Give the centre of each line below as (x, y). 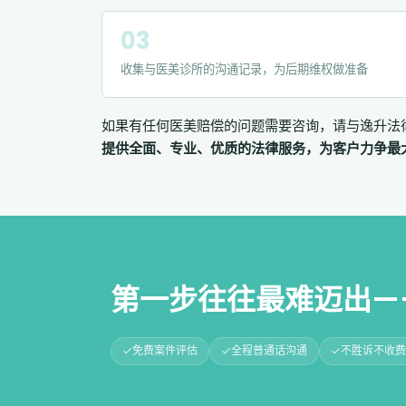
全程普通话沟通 (269, 350)
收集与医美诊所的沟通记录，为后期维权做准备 (244, 69)
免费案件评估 (165, 350)
